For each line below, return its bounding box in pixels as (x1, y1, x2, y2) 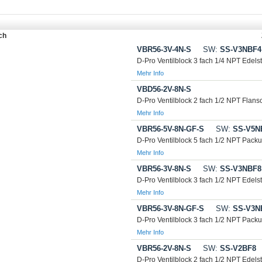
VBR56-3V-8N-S (137, 164, 191, 173)
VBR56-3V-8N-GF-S (137, 204, 204, 213)
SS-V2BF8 (218, 244, 256, 253)
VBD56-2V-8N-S (137, 85, 191, 94)
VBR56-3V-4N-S (137, 45, 191, 54)
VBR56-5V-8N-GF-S (137, 125, 204, 133)
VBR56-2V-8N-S (137, 244, 191, 253)
